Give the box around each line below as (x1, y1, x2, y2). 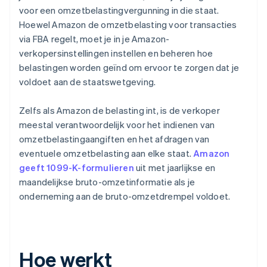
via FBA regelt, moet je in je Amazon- (19, 33, 170, 45)
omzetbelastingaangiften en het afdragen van (19, 133, 210, 145)
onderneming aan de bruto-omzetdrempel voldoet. (19, 190, 231, 203)
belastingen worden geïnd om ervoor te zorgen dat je (19, 61, 240, 74)
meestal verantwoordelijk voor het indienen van (19, 119, 215, 131)
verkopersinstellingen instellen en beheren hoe (19, 47, 213, 60)
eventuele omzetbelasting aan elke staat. (19, 147, 194, 160)
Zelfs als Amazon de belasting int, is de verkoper (19, 104, 220, 117)
